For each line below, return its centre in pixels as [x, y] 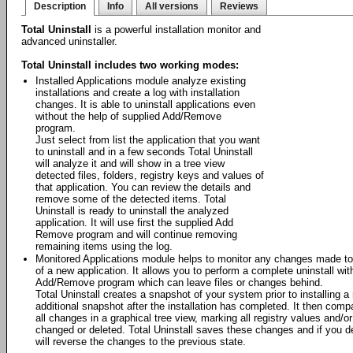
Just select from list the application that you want [148, 140]
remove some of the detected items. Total [131, 199]
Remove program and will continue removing [136, 234]
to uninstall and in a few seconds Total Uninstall [144, 152]
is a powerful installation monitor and [176, 30]
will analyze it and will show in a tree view [130, 163]
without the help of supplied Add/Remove [128, 116]
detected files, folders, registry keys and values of [150, 175]
